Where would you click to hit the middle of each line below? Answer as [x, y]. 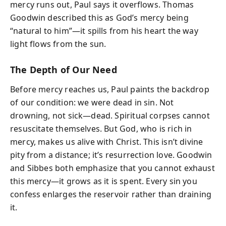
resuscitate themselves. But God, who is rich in [101, 128]
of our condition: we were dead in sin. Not [92, 102]
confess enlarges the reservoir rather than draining [111, 194]
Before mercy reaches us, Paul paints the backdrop [110, 89]
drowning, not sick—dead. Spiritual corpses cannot [110, 115]
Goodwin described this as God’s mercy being [99, 18]
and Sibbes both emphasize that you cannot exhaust [112, 168]
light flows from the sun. [58, 44]
